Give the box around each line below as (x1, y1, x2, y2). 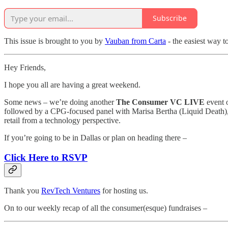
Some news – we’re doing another (4, 97, 116, 106)
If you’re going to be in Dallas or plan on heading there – (4, 133, 187, 142)
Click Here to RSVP (4, 152, 88, 163)
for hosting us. (100, 186, 148, 195)
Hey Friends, (4, 63, 46, 72)
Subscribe (153, 13, 187, 23)
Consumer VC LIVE (132, 97, 205, 106)
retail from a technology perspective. (4, 116, 121, 125)
